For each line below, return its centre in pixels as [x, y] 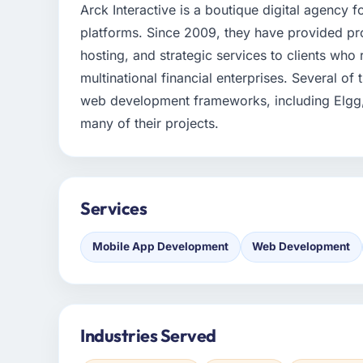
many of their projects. [150, 124]
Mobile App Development [160, 247]
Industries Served [148, 336]
